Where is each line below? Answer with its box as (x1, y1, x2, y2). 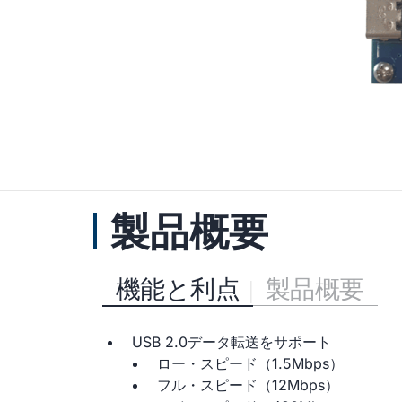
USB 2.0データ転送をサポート (132, 333, 331, 351)
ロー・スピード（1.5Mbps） (157, 354, 344, 372)
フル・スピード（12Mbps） (157, 376, 339, 394)
